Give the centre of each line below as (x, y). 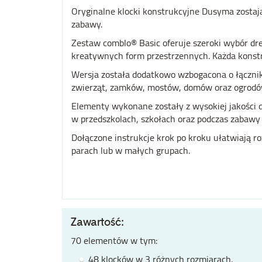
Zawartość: (97, 223)
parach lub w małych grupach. (130, 151)
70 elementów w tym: (114, 241)
